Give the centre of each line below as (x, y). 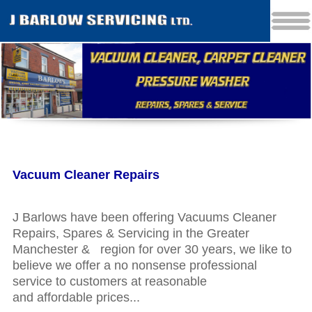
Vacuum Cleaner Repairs (87, 175)
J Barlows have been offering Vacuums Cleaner (144, 218)
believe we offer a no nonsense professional (134, 266)
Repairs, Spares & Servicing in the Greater (131, 234)
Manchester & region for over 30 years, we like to (152, 250)
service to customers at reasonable (109, 282)
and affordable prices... (76, 298)
